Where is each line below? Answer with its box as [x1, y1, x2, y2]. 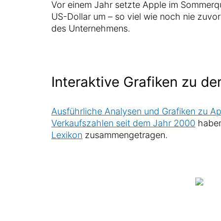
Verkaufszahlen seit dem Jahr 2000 [51, 118, 195, 128]
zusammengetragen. [82, 130, 168, 140]
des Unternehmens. [51, 23, 130, 34]
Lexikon [51, 130, 82, 140]
